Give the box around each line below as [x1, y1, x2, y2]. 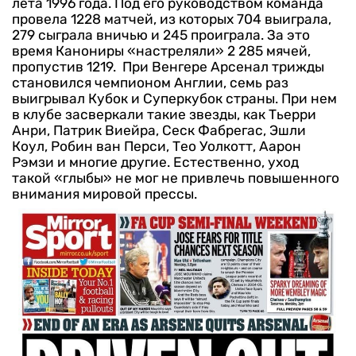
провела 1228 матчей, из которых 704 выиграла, [12, 11, 331, 28]
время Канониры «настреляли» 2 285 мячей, [12, 43, 311, 60]
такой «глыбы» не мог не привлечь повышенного [12, 170, 339, 187]
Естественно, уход [173, 154, 299, 171]
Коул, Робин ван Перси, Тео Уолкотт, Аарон [12, 138, 301, 155]
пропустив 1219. [12, 59, 119, 75]
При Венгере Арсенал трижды [122, 59, 324, 75]
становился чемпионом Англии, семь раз [12, 75, 288, 91]
